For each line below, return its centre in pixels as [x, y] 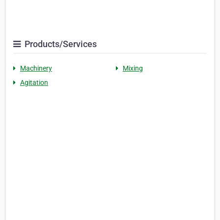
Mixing [133, 68]
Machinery [36, 68]
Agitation [34, 82]
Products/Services [60, 44]
